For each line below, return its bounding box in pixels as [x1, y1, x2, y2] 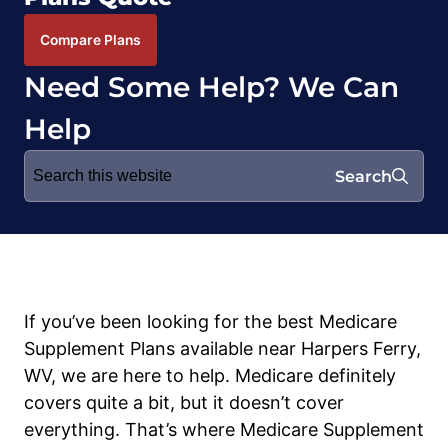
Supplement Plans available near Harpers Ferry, [24, 338, 421, 359]
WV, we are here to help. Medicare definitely [24, 365, 396, 386]
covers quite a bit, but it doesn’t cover [24, 392, 344, 413]
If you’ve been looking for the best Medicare [24, 311, 397, 332]
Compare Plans [40, 32, 141, 48]
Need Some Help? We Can [24, 70, 399, 104]
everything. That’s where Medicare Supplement [24, 419, 424, 440]
